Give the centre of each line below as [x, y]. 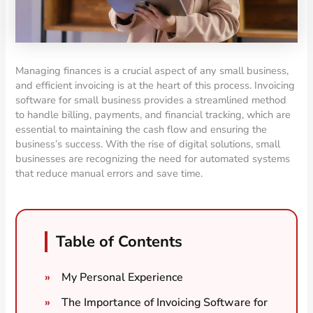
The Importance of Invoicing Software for [165, 302]
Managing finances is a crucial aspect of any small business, [152, 70]
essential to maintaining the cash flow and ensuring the [141, 129]
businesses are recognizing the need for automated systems [153, 158]
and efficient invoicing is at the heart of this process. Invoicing [155, 85]
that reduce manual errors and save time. [109, 173]
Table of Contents [119, 241]
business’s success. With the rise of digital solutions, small [148, 144]
